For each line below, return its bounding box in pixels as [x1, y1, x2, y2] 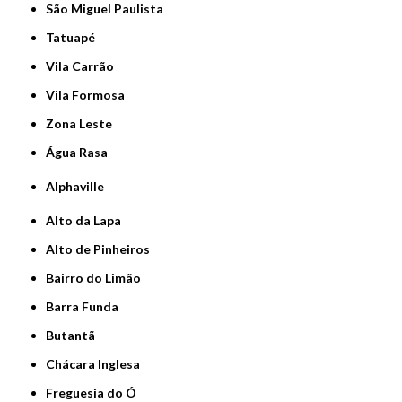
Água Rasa [55, 144, 109, 161]
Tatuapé [53, 30, 96, 46]
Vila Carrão [55, 58, 115, 74]
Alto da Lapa [55, 213, 122, 229]
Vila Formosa [55, 87, 126, 103]
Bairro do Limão [54, 270, 142, 286]
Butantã [54, 328, 96, 344]
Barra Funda [54, 299, 119, 315]
